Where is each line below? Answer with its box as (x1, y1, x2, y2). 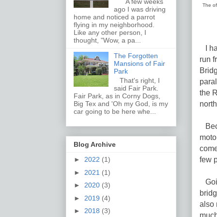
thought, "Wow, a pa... (74, 36, 141, 45)
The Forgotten (113, 52, 158, 60)
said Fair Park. (113, 84, 164, 92)
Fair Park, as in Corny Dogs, (74, 92, 160, 100)
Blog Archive (74, 140, 116, 149)
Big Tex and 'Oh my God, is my (74, 99, 168, 108)
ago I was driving (113, 5, 166, 14)
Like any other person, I (74, 29, 146, 37)
